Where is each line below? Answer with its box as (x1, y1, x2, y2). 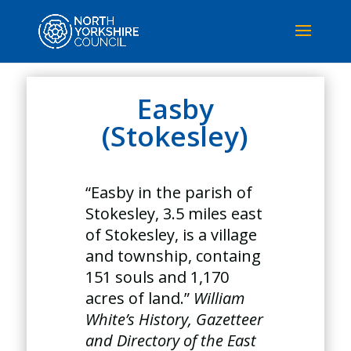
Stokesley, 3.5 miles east (85, 203, 263, 224)
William (194, 288, 245, 309)
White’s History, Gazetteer (85, 309, 264, 330)
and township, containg (85, 245, 262, 266)
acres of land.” (85, 288, 194, 309)
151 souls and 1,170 (85, 266, 230, 288)
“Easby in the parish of (85, 182, 253, 203)
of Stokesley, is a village (85, 224, 258, 245)
